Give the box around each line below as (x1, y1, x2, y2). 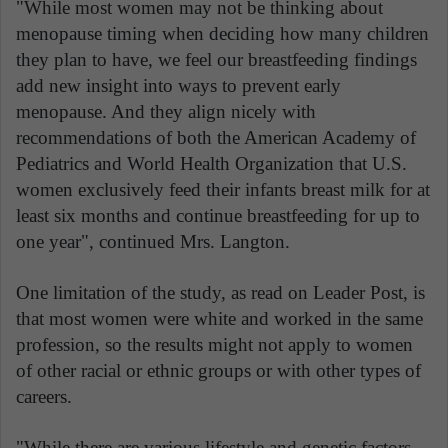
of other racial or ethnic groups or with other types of (16, 360, 421, 382)
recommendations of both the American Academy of (16, 127, 416, 149)
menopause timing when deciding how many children (16, 23, 429, 45)
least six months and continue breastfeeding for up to (16, 205, 420, 227)
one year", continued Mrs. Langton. (16, 231, 295, 253)
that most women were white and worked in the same (16, 308, 423, 330)
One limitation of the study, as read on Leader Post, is (16, 282, 425, 304)
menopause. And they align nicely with (16, 101, 316, 123)
